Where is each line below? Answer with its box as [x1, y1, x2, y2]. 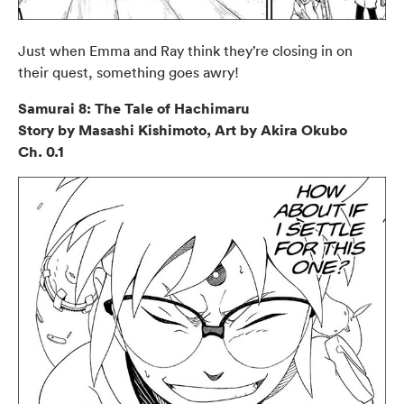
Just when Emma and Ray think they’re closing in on [18, 41, 353, 60]
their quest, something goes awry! [18, 63, 239, 82]
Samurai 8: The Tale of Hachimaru [18, 98, 250, 119]
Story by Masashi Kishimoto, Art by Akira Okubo [18, 120, 347, 141]
